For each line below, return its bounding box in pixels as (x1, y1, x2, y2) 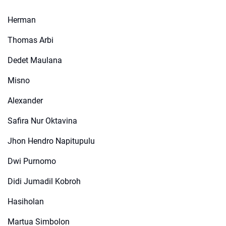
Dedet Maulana (8, 55, 62, 66)
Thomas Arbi (8, 35, 53, 45)
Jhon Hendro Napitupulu (8, 136, 95, 146)
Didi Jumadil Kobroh (8, 177, 81, 187)
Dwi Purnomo (8, 156, 56, 166)
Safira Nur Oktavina (8, 116, 77, 126)
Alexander (8, 96, 43, 106)
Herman (8, 15, 36, 25)
